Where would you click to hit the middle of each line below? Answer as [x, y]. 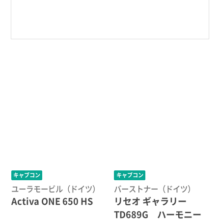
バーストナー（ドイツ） [155, 189]
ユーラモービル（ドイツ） [55, 189]
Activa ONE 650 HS [52, 201]
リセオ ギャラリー [151, 201]
